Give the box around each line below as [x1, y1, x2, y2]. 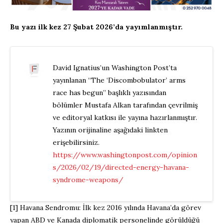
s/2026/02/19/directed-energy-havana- [52, 162, 189, 172]
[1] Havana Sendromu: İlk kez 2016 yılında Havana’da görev [10, 203, 201, 212]
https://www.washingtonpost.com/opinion [52, 150, 197, 159]
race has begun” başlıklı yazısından [52, 88, 166, 97]
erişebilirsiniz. [52, 137, 100, 147]
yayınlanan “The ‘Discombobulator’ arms [52, 75, 186, 85]
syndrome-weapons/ [52, 175, 123, 184]
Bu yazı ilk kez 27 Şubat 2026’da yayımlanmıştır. [10, 22, 183, 31]
